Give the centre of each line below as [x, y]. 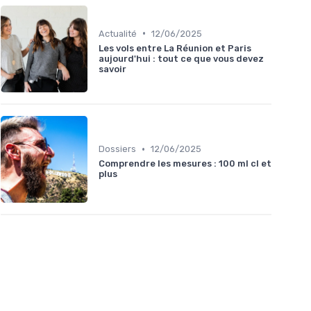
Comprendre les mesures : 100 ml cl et [185, 164]
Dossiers [117, 149]
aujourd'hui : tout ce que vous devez [181, 58]
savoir [112, 69]
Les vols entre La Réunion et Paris [175, 48]
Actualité [118, 33]
